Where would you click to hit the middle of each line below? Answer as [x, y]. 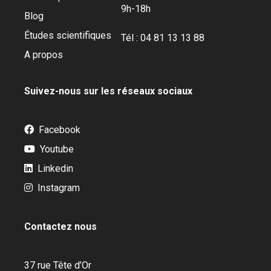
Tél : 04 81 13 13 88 [163, 38]
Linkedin [54, 168]
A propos [44, 54]
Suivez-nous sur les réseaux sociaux [108, 91]
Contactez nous [60, 226]
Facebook [58, 129]
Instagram [57, 188]
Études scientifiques [68, 35]
